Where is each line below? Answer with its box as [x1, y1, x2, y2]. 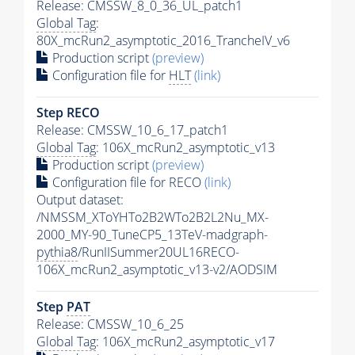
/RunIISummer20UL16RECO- [78, 242, 239, 261]
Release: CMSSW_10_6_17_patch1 [36, 120, 228, 139]
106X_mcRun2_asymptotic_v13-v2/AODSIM [36, 260, 277, 278]
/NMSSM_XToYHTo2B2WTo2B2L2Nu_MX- [36, 208, 269, 226]
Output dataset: [36, 190, 124, 208]
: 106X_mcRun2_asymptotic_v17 [96, 332, 275, 350]
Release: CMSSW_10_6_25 [36, 315, 184, 333]
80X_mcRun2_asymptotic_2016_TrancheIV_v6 [36, 31, 290, 49]
